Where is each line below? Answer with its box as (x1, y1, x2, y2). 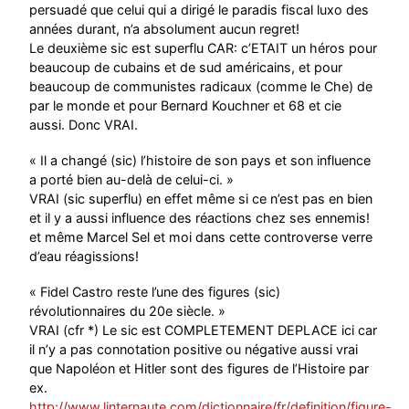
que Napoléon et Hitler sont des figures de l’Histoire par (29, 360, 370, 376)
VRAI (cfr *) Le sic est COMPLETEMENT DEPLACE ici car (29, 321, 378, 338)
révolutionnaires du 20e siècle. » (29, 302, 226, 319)
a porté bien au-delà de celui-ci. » (29, 171, 235, 187)
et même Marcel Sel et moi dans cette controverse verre (29, 228, 373, 245)
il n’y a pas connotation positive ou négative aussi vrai (29, 341, 359, 357)
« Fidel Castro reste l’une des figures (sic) (29, 283, 281, 299)
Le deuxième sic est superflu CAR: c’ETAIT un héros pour (29, 39, 378, 56)
